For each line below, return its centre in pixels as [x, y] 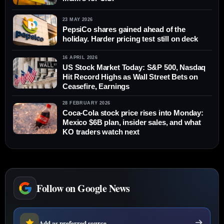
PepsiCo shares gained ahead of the [124, 29]
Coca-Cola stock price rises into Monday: [133, 113]
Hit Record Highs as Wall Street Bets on [130, 77]
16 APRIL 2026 [80, 58]
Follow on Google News [83, 188]
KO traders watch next [101, 132]
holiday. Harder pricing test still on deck [130, 38]
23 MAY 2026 [78, 19]
